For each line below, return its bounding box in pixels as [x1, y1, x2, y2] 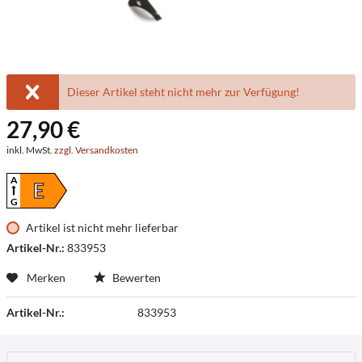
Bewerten [110, 271, 161, 284]
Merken [27, 271, 65, 284]
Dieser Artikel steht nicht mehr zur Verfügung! [66, 85, 300, 99]
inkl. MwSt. [6, 144, 54, 156]
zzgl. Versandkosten [54, 144, 138, 156]
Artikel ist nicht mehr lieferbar [25, 221, 179, 234]
